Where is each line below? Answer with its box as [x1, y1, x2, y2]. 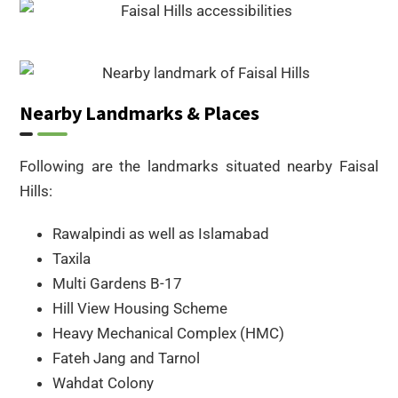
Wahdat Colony [52, 373, 154, 392]
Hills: [20, 181, 52, 200]
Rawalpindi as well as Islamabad [52, 224, 269, 243]
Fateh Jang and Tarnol [52, 348, 200, 367]
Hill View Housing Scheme [52, 298, 227, 317]
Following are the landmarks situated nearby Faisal [20, 156, 378, 175]
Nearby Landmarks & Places [20, 99, 259, 125]
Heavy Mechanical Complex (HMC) [52, 323, 284, 342]
